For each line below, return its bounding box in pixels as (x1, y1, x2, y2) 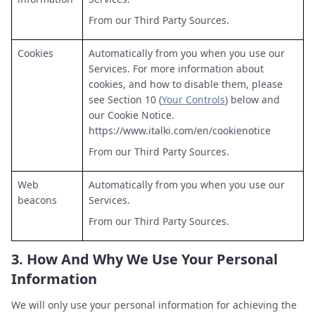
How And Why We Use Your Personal (27, 250, 278, 269)
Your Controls (162, 93, 225, 106)
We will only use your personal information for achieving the (11, 298, 297, 311)
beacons (18, 193, 57, 207)
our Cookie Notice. (89, 108, 174, 122)
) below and (225, 93, 280, 106)
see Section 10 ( (89, 93, 162, 106)
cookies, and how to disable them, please (89, 77, 283, 91)
